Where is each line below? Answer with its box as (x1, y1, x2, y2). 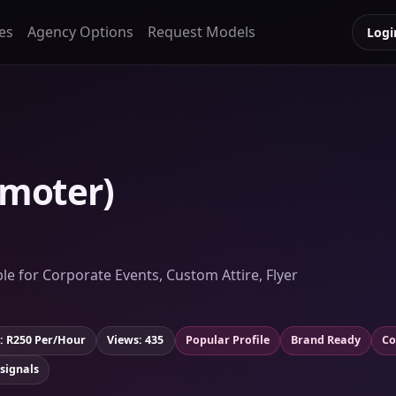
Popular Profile (185, 332, 270, 348)
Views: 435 (107, 332, 164, 348)
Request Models (147, 22, 255, 42)
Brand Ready (291, 332, 362, 348)
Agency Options (27, 22, 133, 42)
